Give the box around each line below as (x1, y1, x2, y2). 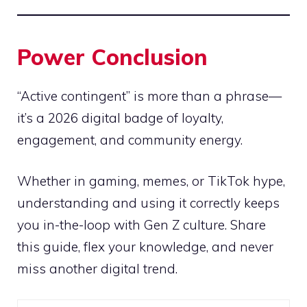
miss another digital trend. (17, 260, 177, 278)
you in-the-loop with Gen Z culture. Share (17, 217, 266, 234)
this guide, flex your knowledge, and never (17, 238, 273, 256)
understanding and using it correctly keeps (17, 195, 280, 212)
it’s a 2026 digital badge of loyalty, (17, 109, 223, 126)
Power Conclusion (17, 42, 208, 71)
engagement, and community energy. (17, 131, 243, 148)
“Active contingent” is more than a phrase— (17, 87, 282, 104)
